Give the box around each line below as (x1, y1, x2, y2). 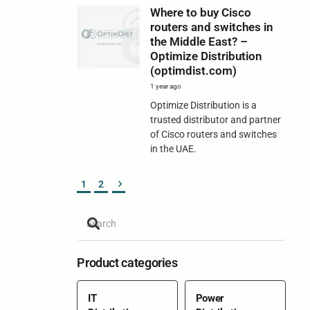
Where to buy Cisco (149, 6, 251, 19)
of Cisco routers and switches (149, 128, 277, 140)
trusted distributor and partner (149, 113, 281, 125)
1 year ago (149, 82, 181, 91)
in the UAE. (149, 143, 197, 154)
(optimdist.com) (149, 64, 237, 77)
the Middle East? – (149, 35, 248, 48)
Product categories (77, 255, 178, 271)
